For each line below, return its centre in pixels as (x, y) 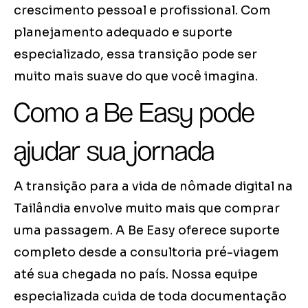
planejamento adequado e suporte (123, 33)
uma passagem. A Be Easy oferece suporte (147, 231)
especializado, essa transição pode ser (135, 55)
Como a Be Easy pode (134, 112)
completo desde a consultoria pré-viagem (146, 253)
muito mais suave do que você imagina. (136, 77)
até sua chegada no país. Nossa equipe (136, 275)
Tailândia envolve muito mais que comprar (147, 209)
